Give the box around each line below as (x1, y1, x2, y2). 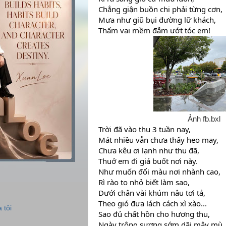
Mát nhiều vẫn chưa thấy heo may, (98, 135, 218, 145)
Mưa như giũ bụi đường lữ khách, (98, 15, 216, 25)
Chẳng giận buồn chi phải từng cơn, (98, 4, 222, 14)
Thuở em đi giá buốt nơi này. (98, 156, 198, 166)
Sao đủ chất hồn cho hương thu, (98, 209, 210, 219)
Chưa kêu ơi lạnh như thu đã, (98, 145, 199, 155)
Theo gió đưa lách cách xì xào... (98, 198, 207, 208)
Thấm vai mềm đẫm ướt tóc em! (98, 25, 210, 35)
